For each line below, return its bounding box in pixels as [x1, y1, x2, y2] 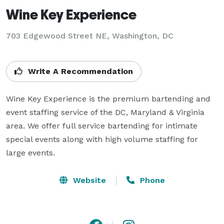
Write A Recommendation [25, 66, 133, 76]
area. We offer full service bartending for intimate [6, 120, 197, 130]
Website [70, 175, 106, 185]
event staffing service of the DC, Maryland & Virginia [6, 107, 204, 117]
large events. [6, 147, 55, 157]
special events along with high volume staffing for [6, 134, 198, 144]
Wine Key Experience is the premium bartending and [6, 93, 210, 103]
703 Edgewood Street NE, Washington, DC [6, 30, 173, 40]
